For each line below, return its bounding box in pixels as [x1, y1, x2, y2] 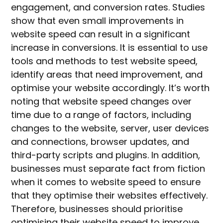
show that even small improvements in [11, 14, 184, 27]
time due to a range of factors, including [11, 109, 192, 121]
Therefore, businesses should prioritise [11, 203, 183, 216]
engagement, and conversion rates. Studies [11, 1, 206, 14]
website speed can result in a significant [11, 28, 191, 41]
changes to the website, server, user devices [11, 122, 210, 135]
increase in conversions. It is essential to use [11, 41, 208, 54]
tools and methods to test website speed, [11, 55, 198, 68]
